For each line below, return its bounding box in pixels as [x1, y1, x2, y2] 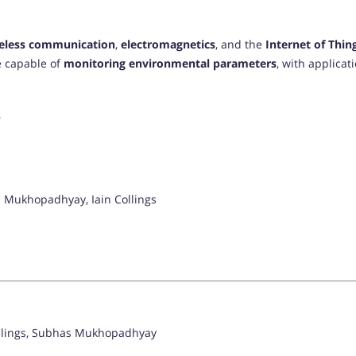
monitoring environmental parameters [64, 56, 277, 72]
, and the [215, 37, 265, 52]
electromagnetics [121, 37, 215, 52]
